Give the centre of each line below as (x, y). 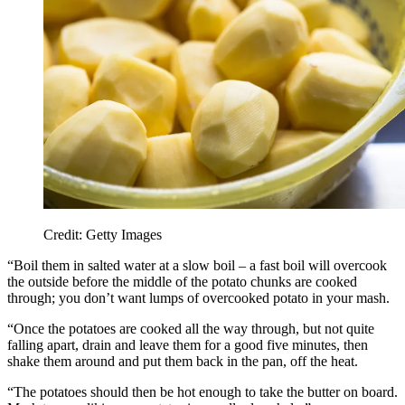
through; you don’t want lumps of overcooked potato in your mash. (198, 298)
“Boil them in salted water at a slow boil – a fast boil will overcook (197, 266)
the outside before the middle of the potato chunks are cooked (182, 282)
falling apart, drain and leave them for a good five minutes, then (188, 345)
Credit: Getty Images (103, 235)
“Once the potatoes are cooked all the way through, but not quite (191, 329)
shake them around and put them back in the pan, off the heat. (183, 362)
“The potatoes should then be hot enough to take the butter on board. (202, 392)
